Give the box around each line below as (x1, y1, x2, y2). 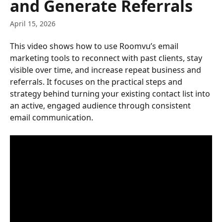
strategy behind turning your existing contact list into (10, 88, 212, 99)
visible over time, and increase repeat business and (10, 64, 203, 75)
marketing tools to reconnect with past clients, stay (10, 53, 204, 63)
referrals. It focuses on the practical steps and (10, 76, 184, 87)
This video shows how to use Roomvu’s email (10, 41, 180, 52)
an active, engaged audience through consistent (10, 100, 193, 111)
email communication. (10, 112, 93, 123)
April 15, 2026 (10, 19, 55, 28)
